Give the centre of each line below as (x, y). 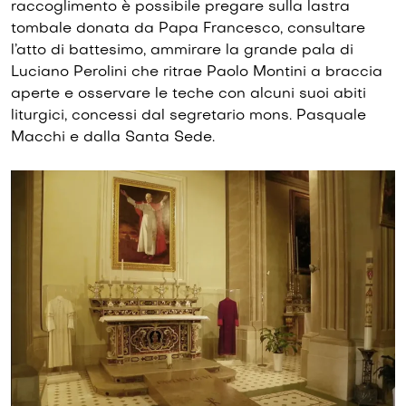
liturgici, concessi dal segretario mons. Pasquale (188, 116)
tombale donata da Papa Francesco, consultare (188, 29)
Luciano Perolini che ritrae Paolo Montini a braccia (197, 73)
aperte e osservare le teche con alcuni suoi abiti (188, 95)
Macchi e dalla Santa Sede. (113, 138)
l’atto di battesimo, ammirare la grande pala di (182, 51)
